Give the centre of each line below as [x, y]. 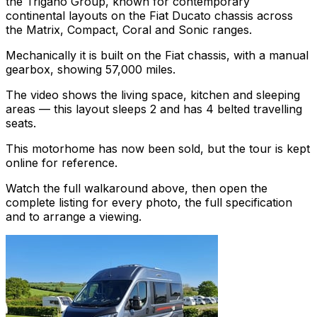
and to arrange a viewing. [74, 217]
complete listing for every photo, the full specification [149, 203]
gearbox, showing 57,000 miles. [91, 70]
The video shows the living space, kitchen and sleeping [153, 95]
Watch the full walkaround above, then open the [137, 189]
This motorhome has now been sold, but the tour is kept [158, 149]
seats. [21, 123]
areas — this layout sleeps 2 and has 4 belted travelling [154, 109]
